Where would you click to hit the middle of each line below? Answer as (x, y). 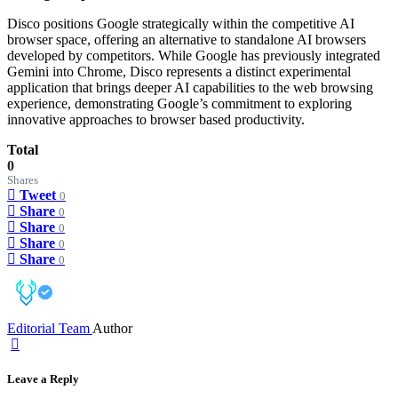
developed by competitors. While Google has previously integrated (194, 55)
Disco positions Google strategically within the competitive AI (181, 23)
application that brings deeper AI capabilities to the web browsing (190, 87)
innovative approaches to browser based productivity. (156, 119)
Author (112, 328)
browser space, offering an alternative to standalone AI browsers (187, 39)
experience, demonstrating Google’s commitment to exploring (179, 103)
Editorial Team (50, 328)
